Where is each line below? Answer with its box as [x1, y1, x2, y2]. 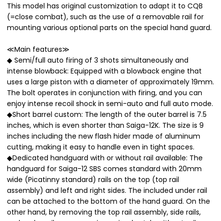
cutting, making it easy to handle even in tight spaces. [7, 142, 194, 152]
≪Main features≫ [7, 44, 70, 54]
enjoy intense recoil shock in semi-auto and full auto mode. [7, 98, 213, 109]
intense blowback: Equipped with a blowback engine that [7, 66, 202, 76]
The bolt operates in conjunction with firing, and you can [7, 87, 202, 98]
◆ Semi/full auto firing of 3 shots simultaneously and [7, 55, 188, 65]
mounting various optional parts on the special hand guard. [7, 22, 212, 33]
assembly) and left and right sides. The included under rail [7, 185, 207, 195]
